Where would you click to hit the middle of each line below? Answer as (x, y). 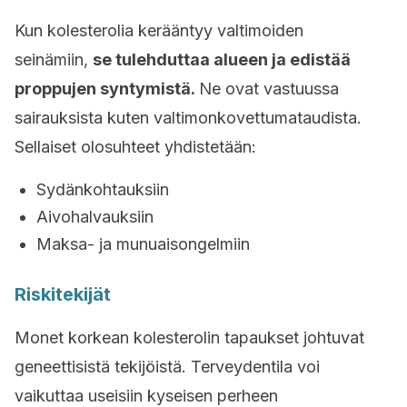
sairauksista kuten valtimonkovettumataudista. (188, 118)
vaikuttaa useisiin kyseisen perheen (146, 396)
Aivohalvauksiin (95, 217)
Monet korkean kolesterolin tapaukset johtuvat (189, 338)
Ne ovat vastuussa (269, 89)
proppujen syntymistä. (107, 89)
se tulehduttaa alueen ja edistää (222, 60)
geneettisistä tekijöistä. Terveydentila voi (167, 367)
